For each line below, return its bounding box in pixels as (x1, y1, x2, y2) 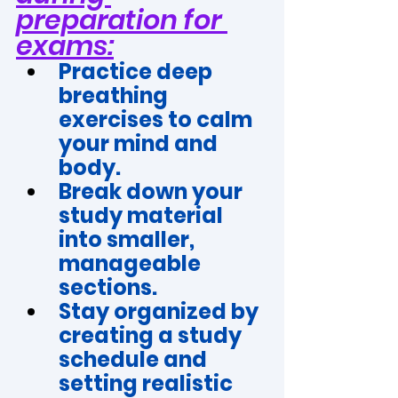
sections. (59, 273, 157, 302)
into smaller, (59, 225, 199, 254)
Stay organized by (59, 297, 263, 326)
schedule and (59, 345, 211, 374)
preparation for (16, 2, 227, 39)
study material (59, 201, 227, 230)
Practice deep (59, 57, 217, 86)
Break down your (59, 177, 247, 206)
